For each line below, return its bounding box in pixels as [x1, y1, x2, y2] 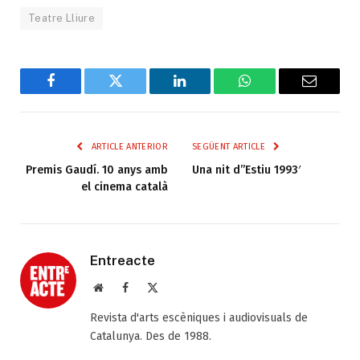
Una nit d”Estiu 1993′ [192, 162, 301, 177]
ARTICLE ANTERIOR [88, 141, 168, 152]
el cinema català [81, 179, 168, 194]
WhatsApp [243, 85, 305, 100]
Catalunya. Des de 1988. [90, 329, 211, 343]
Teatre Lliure [28, 11, 96, 24]
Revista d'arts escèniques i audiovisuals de [90, 310, 308, 325]
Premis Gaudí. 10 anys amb [26, 162, 168, 177]
